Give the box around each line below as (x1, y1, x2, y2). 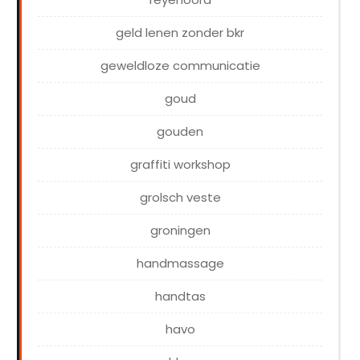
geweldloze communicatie (100, 57, 260, 75)
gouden (157, 123, 203, 141)
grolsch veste (139, 189, 221, 207)
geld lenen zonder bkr (116, 24, 244, 42)
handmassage (136, 255, 224, 272)
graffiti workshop (129, 156, 231, 174)
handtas (154, 288, 206, 305)
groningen (149, 222, 211, 239)
